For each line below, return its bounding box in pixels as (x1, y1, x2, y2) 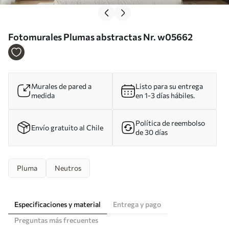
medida (31, 90, 55, 100)
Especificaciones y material (14, 199, 101, 209)
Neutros (55, 163, 81, 172)
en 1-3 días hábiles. (135, 90, 195, 100)
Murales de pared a (31, 81, 91, 90)
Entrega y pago (113, 199, 161, 209)
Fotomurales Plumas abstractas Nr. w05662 (8, 31, 193, 42)
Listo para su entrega (135, 81, 203, 90)
